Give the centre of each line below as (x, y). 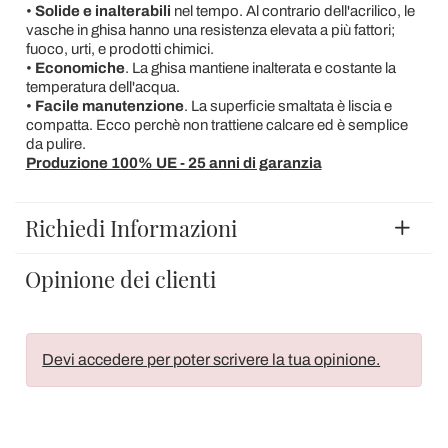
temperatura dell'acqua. (102, 87)
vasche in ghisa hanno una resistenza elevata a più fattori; (210, 30)
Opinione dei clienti (120, 279)
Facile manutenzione (107, 106)
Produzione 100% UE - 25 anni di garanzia (173, 163)
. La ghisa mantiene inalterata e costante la (260, 68)
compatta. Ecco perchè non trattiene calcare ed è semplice (216, 125)
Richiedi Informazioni (131, 228)
